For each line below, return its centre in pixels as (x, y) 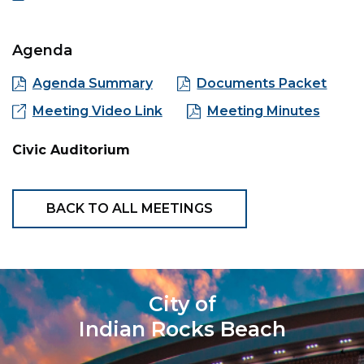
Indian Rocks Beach (182, 329)
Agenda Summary (92, 83)
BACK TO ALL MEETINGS (130, 208)
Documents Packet (262, 83)
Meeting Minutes (263, 110)
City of (182, 303)
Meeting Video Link (97, 110)
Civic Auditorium (71, 149)
